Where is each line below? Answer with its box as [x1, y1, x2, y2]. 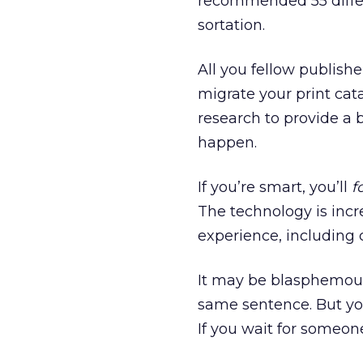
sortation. [198, 16, 265, 34]
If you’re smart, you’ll [198, 178, 352, 196]
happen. [198, 134, 257, 152]
